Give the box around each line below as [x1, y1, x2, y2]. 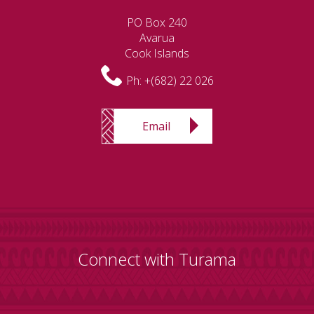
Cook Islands [125, 46, 189, 62]
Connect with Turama [78, 247, 236, 271]
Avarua [139, 30, 175, 46]
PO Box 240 [127, 15, 187, 31]
